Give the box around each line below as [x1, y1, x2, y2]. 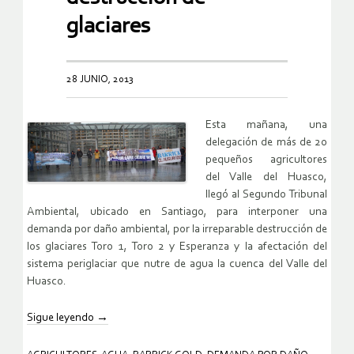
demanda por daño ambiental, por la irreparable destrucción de [27, 223, 327, 235]
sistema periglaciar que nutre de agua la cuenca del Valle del [27, 258, 327, 270]
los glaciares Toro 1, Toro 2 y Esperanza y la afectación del [27, 240, 327, 253]
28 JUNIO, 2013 [66, 73, 134, 85]
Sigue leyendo [27, 311, 96, 324]
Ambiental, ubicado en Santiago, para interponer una [27, 205, 327, 218]
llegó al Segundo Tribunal [205, 188, 327, 201]
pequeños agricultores [205, 153, 327, 166]
